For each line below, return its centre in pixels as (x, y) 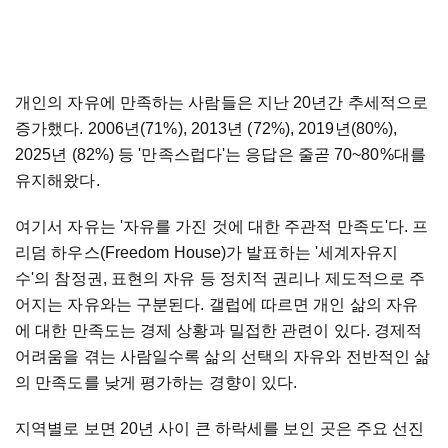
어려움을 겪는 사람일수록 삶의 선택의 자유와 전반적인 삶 (223, 356)
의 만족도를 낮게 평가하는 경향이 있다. (156, 382)
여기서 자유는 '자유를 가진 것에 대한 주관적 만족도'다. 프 (222, 226)
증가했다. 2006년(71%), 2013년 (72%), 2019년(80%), (206, 128)
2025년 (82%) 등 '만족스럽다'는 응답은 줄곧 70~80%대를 (220, 154)
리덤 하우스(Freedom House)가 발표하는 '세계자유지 (207, 252)
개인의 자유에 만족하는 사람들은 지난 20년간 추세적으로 (222, 102)
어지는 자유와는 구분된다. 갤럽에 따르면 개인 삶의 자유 (217, 304)
